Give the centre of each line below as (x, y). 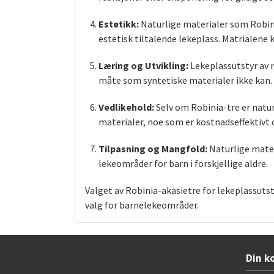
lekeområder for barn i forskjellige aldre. (183, 164)
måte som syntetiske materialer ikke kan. (186, 80)
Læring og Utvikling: (144, 66)
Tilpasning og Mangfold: (153, 149)
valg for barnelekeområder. (142, 205)
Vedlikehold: (127, 107)
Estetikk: (119, 24)
